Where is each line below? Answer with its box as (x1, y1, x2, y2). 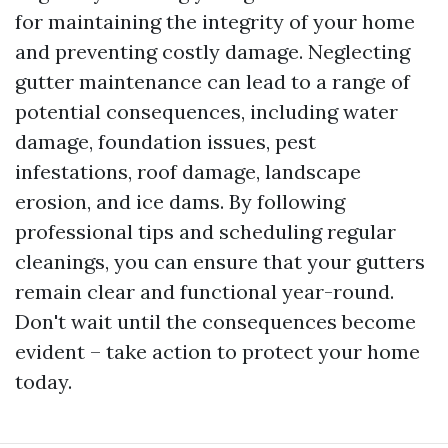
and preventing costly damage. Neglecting (15, 39, 410, 64)
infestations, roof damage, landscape (15, 159, 361, 184)
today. (15, 369, 72, 394)
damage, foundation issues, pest (15, 129, 316, 154)
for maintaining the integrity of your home (15, 9, 415, 34)
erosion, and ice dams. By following (15, 189, 345, 214)
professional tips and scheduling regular (15, 219, 396, 244)
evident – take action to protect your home (15, 339, 420, 364)
